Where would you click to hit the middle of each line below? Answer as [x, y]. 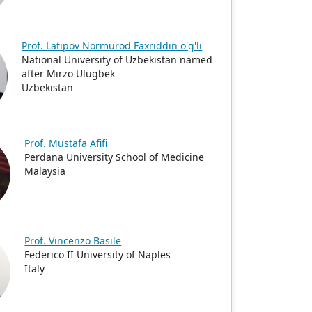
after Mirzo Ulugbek [69, 73]
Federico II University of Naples [98, 255]
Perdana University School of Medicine [115, 157]
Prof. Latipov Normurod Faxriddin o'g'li [112, 46]
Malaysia [45, 171]
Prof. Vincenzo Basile [73, 241]
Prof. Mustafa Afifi [66, 143]
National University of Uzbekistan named [117, 60]
